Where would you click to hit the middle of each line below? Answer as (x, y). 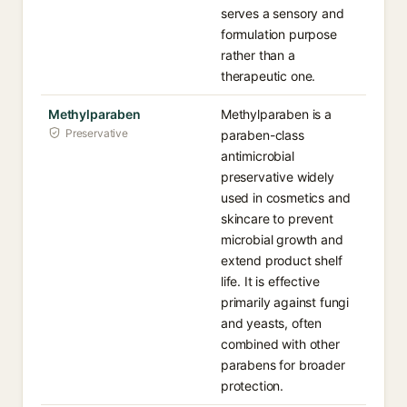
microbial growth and (282, 239)
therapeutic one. (268, 76)
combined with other (280, 344)
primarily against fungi (285, 302)
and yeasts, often (272, 323)
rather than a (258, 55)
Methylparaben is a (276, 114)
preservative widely (278, 177)
